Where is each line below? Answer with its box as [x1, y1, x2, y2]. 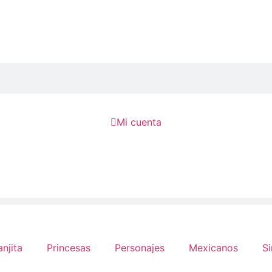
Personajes [115, 242, 165, 254]
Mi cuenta [117, 116, 161, 128]
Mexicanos [189, 242, 238, 254]
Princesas [47, 242, 90, 254]
